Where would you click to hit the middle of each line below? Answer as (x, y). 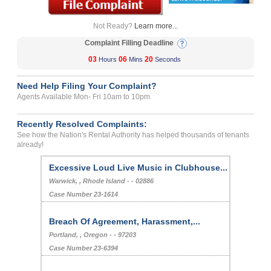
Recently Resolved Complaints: (82, 124)
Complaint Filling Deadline (131, 43)
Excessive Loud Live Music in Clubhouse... (139, 168)
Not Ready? (114, 26)
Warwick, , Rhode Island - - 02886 (102, 181)
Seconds (168, 60)
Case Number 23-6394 (84, 248)
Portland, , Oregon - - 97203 (93, 235)
